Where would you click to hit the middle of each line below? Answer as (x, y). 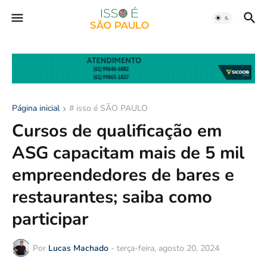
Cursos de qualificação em (117, 131)
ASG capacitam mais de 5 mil (128, 153)
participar (50, 219)
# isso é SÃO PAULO (108, 108)
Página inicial (36, 108)
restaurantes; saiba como (112, 197)
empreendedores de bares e (123, 175)
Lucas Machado (78, 248)
